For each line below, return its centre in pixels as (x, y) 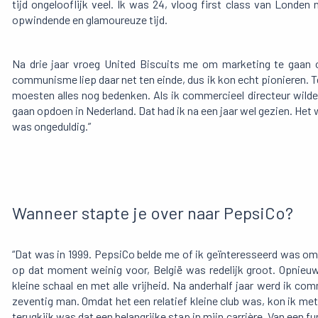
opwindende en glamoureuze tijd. (90, 20)
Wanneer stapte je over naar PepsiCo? (153, 213)
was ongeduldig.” (51, 126)
